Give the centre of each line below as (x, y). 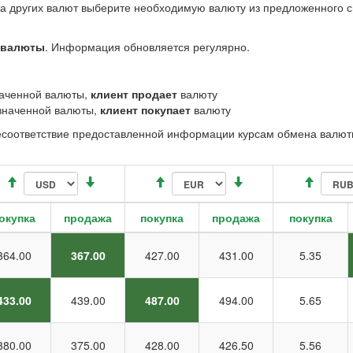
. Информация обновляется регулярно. (147, 46)
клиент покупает (145, 110)
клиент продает (134, 94)
